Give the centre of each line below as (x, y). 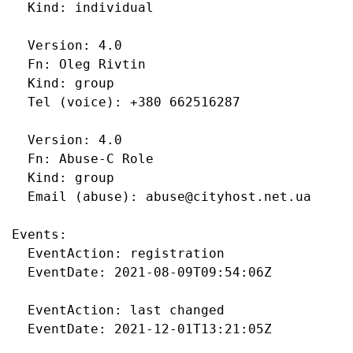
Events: (39, 234)
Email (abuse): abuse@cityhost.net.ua (20, 197)
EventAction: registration (20, 253)
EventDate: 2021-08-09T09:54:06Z (20, 272)
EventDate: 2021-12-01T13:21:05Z (20, 329)
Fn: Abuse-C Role (20, 159)
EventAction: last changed (20, 310)
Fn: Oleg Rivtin (20, 64)
